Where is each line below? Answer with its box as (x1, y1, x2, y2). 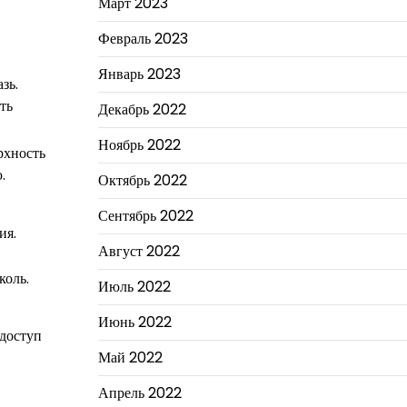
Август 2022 (97, 241, 180, 262)
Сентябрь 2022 (97, 205, 194, 226)
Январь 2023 (97, 64, 181, 84)
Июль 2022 (97, 276, 171, 297)
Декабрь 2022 (97, 99, 186, 120)
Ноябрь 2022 (97, 134, 181, 155)
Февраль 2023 (97, 28, 188, 49)
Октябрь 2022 (97, 170, 187, 191)
